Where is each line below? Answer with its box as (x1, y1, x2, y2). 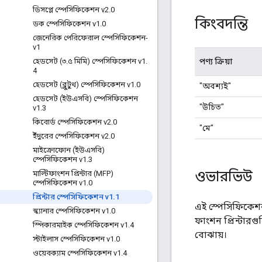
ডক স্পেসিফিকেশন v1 (33, 19, 100, 28)
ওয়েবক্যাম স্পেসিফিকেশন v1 (33, 249, 121, 257)
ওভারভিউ (195, 167, 253, 185)
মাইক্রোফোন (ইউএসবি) (33, 146, 105, 154)
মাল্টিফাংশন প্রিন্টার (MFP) (33, 169, 113, 178)
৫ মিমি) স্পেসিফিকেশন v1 (68, 57, 146, 65)
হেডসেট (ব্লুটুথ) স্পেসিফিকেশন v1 (33, 80, 135, 89)
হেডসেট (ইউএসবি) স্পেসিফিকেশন (33, 94, 138, 103)
